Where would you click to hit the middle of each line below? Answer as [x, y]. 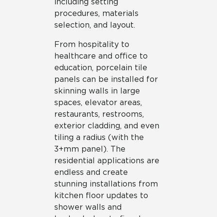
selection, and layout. [95, 25]
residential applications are [107, 161]
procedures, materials [96, 13]
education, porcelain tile [101, 68]
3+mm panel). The [90, 149]
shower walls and [88, 207]
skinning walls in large [97, 91]
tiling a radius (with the [99, 137]
